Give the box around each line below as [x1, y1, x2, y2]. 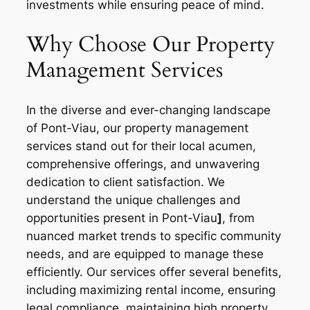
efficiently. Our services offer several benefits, [26, 264, 282, 279]
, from [222, 210, 255, 225]
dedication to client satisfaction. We [26, 174, 225, 189]
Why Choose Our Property [26, 30, 275, 60]
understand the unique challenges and [26, 192, 241, 207]
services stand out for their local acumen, [26, 138, 256, 153]
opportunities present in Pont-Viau [26, 210, 217, 225]
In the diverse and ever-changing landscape [26, 102, 271, 117]
